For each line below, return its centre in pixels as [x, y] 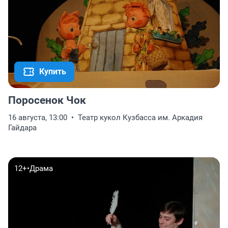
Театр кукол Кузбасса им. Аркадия [140, 118]
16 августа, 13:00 [38, 118]
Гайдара [22, 128]
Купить [53, 72]
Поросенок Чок [47, 101]
